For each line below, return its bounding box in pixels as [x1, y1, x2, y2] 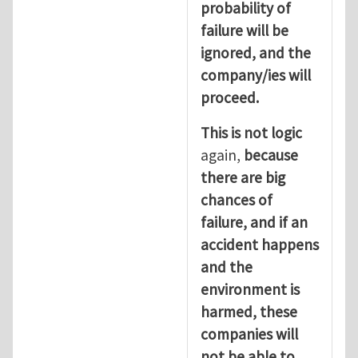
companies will [201, 324, 298, 344]
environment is [201, 279, 300, 299]
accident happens [201, 234, 319, 254]
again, [201, 145, 244, 165]
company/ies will [201, 65, 311, 85]
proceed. [201, 87, 259, 107]
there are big [201, 167, 285, 187]
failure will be [201, 20, 288, 40]
